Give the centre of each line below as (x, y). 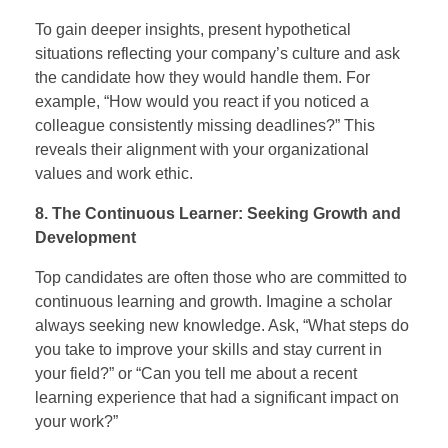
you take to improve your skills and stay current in (208, 349)
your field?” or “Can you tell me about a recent (196, 373)
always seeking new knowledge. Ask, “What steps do (222, 325)
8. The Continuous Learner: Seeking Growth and (218, 213)
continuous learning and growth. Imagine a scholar (213, 301)
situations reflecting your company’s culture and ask (217, 53)
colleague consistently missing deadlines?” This (205, 125)
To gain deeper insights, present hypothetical (193, 29)
